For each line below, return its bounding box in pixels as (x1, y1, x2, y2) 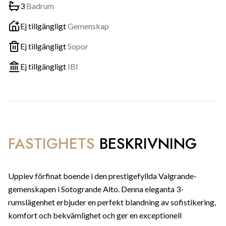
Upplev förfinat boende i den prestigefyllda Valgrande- (8, 171, 197, 181)
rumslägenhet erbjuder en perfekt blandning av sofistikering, (8, 197, 216, 207)
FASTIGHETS (8, 133, 95, 154)
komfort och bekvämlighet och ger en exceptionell (8, 210, 182, 220)
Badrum (26, 1, 54, 11)
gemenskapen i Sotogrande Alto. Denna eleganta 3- (8, 184, 184, 194)
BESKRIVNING (99, 133, 197, 154)
